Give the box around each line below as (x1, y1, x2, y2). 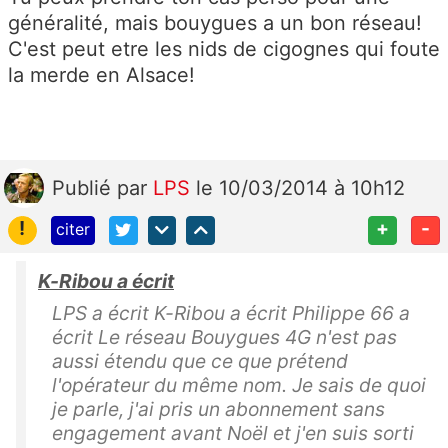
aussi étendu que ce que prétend (52, 348, 348, 373)
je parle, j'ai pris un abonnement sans (52, 396, 385, 421)
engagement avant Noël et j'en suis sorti (52, 420, 414, 445)
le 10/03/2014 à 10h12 (196, 176, 405, 201)
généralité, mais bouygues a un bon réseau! (8, 11, 422, 36)
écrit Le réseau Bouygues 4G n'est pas (52, 324, 397, 349)
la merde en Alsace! (8, 63, 195, 88)
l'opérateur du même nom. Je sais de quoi (52, 372, 426, 397)
